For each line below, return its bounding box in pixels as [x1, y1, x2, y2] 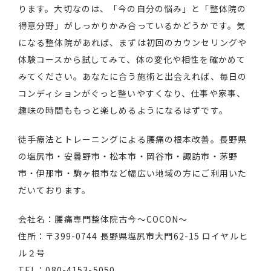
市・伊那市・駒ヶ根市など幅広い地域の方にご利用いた [18, 167, 247, 180]
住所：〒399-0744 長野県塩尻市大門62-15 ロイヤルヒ [18, 230, 248, 243]
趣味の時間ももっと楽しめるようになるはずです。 [18, 104, 228, 117]
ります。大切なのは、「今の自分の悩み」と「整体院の [18, 2, 246, 15]
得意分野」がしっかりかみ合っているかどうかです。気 [18, 19, 246, 32]
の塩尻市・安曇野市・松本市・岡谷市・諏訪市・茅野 [18, 150, 238, 163]
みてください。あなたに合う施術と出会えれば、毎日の [18, 70, 247, 83]
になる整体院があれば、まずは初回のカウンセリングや [18, 36, 247, 49]
